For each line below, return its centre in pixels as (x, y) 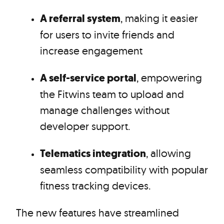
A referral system (80, 18)
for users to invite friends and (107, 34)
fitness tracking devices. (95, 185)
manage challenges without (105, 110)
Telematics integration (93, 153)
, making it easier (159, 18)
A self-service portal (88, 78)
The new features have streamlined (97, 212)
